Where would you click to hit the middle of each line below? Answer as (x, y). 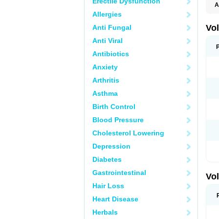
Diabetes (107, 159)
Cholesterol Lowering (128, 133)
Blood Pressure (118, 120)
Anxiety (105, 67)
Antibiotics (111, 54)
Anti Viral (108, 41)
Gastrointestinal (119, 173)
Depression (111, 146)
